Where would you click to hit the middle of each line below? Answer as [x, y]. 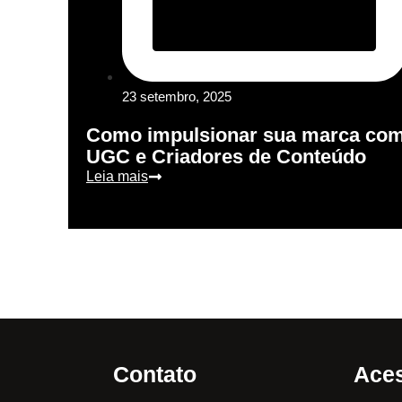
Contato [155, 375]
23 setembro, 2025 [177, 97]
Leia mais [117, 177]
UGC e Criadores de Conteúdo [226, 157]
